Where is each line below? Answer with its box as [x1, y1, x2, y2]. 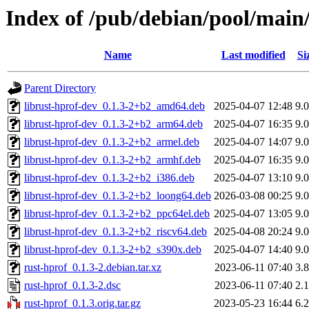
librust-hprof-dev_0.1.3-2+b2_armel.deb [24, 136, 199, 148]
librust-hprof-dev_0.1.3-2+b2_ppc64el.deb [24, 208, 210, 220]
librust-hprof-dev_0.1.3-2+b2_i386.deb [24, 172, 195, 184]
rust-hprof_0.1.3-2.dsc [24, 279, 121, 292]
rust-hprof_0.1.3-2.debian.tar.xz [24, 261, 161, 274]
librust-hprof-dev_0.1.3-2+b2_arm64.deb [24, 118, 203, 130]
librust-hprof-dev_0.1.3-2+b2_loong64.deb [24, 190, 211, 202]
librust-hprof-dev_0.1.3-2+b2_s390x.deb [24, 243, 201, 256]
